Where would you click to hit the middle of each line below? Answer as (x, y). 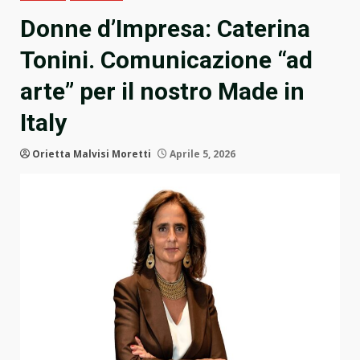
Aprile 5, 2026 (201, 154)
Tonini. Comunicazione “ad (166, 60)
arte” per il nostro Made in (162, 92)
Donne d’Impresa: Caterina (165, 29)
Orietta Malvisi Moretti (92, 154)
